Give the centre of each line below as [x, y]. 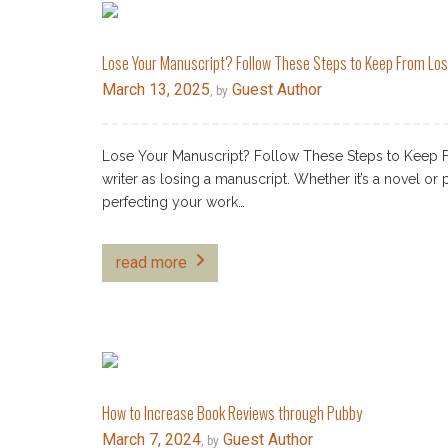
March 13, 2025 [156, 89]
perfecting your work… [173, 202]
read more [151, 262]
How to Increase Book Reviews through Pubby [232, 413]
